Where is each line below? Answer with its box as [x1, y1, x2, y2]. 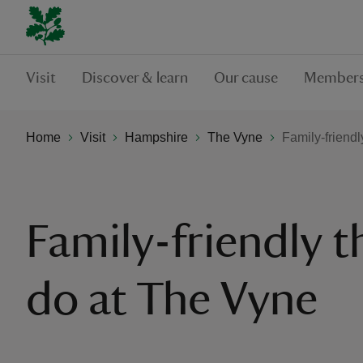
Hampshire [125, 130, 188, 144]
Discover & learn [82, 70, 188, 86]
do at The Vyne [26, 276, 318, 323]
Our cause [214, 70, 278, 86]
